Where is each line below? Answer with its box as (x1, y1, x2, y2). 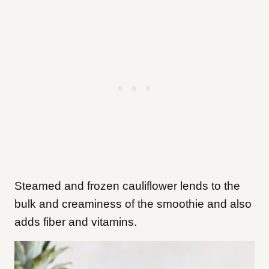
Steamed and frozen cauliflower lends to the (14, 180, 240, 193)
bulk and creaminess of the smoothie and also (14, 198, 252, 211)
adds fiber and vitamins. (14, 216, 137, 229)
